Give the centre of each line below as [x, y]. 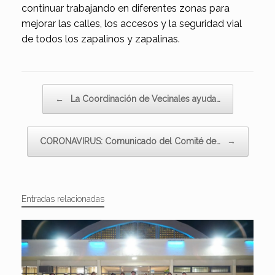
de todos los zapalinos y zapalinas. [101, 39]
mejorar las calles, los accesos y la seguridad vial [132, 23]
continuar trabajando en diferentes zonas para [126, 8]
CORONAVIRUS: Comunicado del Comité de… [131, 141]
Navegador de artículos [64, 90]
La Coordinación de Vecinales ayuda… [144, 99]
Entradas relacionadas [63, 199]
